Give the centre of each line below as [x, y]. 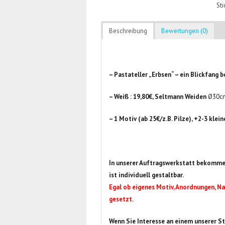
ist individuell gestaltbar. [147, 175]
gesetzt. [122, 199]
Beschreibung [128, 31]
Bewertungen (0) [185, 31]
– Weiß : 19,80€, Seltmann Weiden [159, 97]
